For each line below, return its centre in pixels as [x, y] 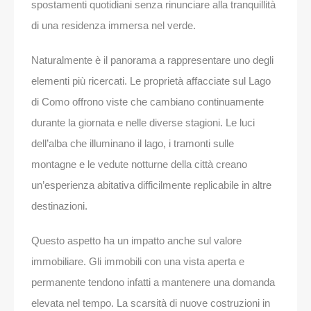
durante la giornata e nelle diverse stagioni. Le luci [143, 122]
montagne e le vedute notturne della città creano [139, 164]
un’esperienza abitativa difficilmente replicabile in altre [151, 185]
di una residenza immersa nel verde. [114, 25]
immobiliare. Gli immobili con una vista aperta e [138, 261]
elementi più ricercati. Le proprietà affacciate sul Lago [151, 81]
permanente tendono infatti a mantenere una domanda [153, 282]
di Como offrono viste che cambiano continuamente [148, 101]
